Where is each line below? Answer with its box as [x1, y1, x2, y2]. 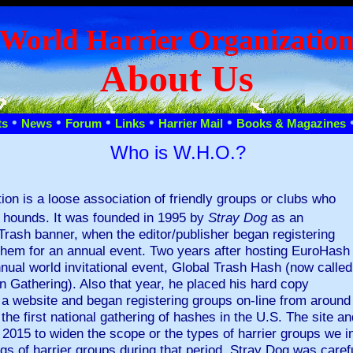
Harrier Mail [158, 117, 223, 130]
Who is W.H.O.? [110, 142, 246, 163]
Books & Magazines [236, 117, 346, 130]
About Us [99, 58, 254, 99]
